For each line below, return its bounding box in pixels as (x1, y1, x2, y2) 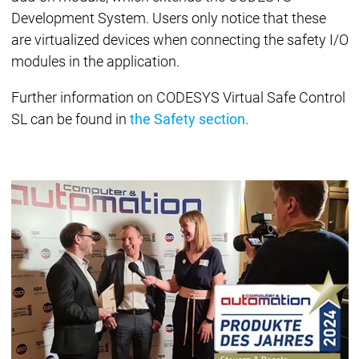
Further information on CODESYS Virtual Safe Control (10, 89, 345, 107)
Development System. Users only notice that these (10, 10, 326, 27)
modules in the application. (10, 53, 179, 71)
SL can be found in (10, 111, 130, 128)
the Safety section (129, 111, 245, 128)
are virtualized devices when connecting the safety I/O (10, 31, 349, 49)
